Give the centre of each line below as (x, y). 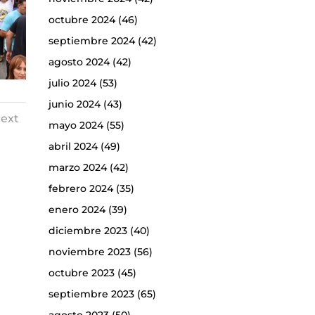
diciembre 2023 (88, 231)
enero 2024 (77, 210)
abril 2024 (73, 147)
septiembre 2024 (91, 41)
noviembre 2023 (89, 252)
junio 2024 (74, 104)
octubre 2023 (81, 273)
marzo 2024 (77, 168)
